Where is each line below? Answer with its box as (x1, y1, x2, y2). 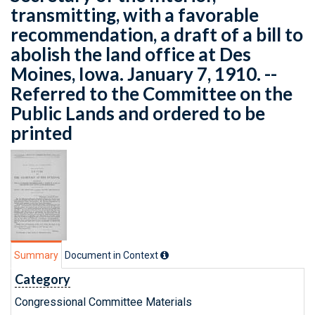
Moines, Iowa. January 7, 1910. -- (11, 63, 277, 85)
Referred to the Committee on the (11, 82, 292, 105)
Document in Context (65, 250, 160, 261)
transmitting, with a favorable (11, 4, 259, 26)
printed (11, 122, 72, 144)
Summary (14, 250, 58, 261)
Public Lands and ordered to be (11, 102, 265, 124)
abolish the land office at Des (11, 43, 251, 65)
